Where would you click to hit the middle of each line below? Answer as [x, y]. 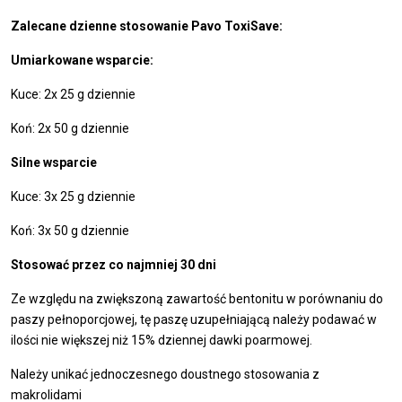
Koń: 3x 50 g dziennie [70, 230]
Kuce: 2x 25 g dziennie [73, 94]
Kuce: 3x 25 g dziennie [73, 196]
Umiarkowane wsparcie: [82, 60]
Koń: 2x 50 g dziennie [70, 128]
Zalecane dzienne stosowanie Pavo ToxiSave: [147, 26]
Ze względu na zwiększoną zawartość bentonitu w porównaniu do [197, 298]
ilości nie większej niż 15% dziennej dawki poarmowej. [162, 340]
